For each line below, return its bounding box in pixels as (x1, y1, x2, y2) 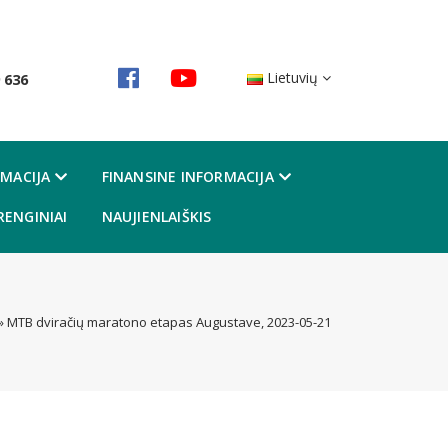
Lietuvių (263, 67, 322, 87)
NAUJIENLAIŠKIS (101, 206, 212, 226)
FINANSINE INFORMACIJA (101, 166, 274, 186)
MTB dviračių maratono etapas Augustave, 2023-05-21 (7, 312, 331, 331)
